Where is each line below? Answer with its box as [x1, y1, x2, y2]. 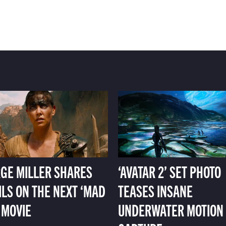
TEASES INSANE [118, 180, 193, 201]
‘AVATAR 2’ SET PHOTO [118, 161, 221, 182]
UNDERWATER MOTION [118, 199, 223, 220]
